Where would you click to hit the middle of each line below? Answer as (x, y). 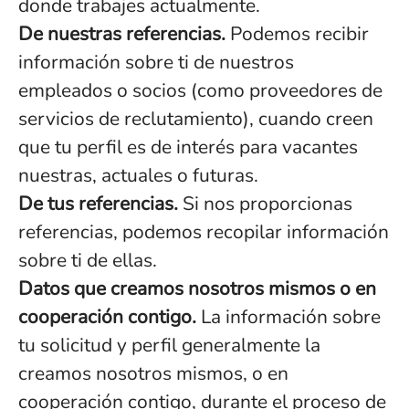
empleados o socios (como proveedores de (200, 90)
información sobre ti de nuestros (156, 62)
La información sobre (288, 317)
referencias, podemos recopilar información (204, 232)
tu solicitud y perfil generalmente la (169, 345)
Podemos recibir (297, 34)
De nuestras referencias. (122, 34)
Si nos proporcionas (265, 204)
